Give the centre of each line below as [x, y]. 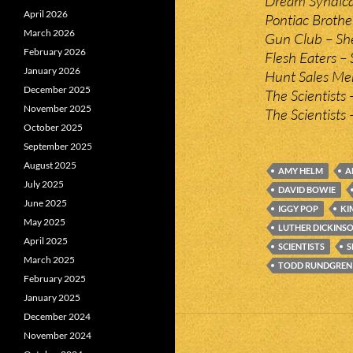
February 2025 [55, 279]
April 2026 [46, 14]
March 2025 [49, 260]
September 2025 [58, 146]
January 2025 [52, 297]
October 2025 [53, 127]
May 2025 [45, 222]
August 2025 [50, 165]
